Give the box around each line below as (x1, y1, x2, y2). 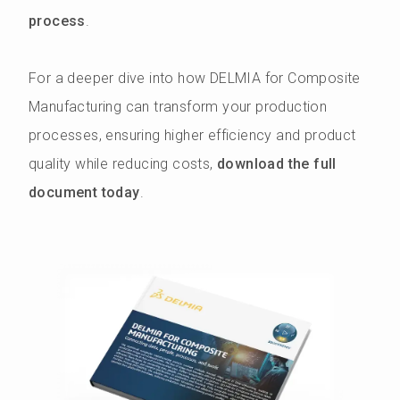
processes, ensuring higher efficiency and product (29, 127, 356, 144)
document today (29, 184, 140, 201)
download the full (217, 155, 337, 172)
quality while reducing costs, (29, 155, 217, 172)
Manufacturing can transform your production (29, 98, 328, 115)
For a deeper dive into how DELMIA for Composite (29, 70, 361, 87)
